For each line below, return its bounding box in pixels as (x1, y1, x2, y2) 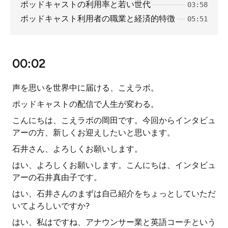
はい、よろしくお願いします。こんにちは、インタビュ (12, 160, 216, 170)
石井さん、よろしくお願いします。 (12, 144, 142, 154)
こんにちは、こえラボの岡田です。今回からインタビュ (12, 116, 216, 125)
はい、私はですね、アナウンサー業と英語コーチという (12, 217, 216, 227)
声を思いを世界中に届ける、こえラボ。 (12, 83, 159, 93)
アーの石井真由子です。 (12, 173, 102, 182)
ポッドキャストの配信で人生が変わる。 (12, 99, 159, 109)
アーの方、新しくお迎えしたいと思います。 (12, 128, 175, 137)
